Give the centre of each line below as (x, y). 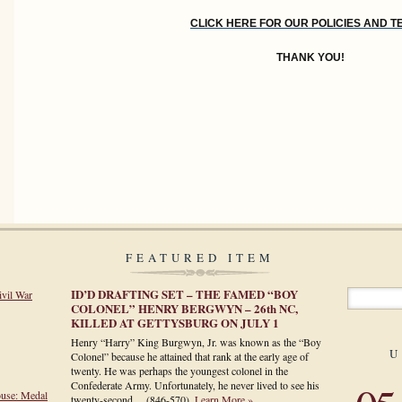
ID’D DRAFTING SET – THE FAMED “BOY (184, 293)
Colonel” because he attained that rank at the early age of (190, 356)
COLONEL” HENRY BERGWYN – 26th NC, (184, 308)
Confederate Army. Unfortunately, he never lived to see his (195, 385)
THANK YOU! (310, 57)
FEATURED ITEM (200, 257)
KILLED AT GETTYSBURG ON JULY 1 (175, 322)
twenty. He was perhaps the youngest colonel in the (179, 371)
